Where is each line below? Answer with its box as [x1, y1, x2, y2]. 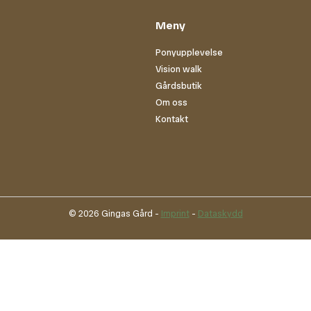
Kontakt [155, 113, 188, 124]
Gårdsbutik [155, 80, 202, 91]
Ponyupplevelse [155, 47, 223, 58]
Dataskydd [197, 208, 243, 219]
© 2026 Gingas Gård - [68, 208, 161, 219]
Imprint [160, 208, 190, 219]
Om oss [155, 96, 187, 108]
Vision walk [155, 63, 202, 74]
